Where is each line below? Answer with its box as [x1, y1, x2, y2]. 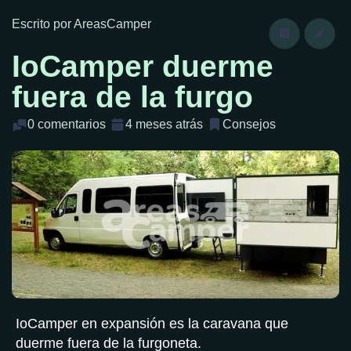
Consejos [223, 118, 276, 131]
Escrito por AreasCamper [12, 17, 151, 31]
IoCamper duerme [12, 49, 273, 83]
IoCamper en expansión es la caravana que [16, 315, 288, 331]
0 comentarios [27, 118, 106, 131]
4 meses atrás [125, 118, 203, 131]
